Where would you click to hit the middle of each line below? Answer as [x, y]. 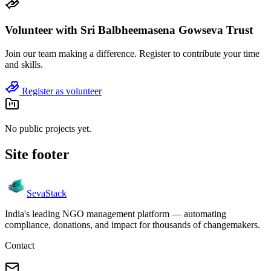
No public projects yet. [48, 128]
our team [40, 53]
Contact [20, 245]
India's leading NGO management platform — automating [116, 214]
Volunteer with [43, 30]
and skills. [24, 64]
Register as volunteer [60, 91]
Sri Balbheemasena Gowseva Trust [167, 30]
